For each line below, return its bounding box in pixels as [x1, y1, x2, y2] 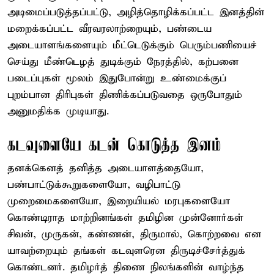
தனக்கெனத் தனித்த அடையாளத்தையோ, [7, 161, 204, 175]
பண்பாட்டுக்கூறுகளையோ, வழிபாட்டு [7, 178, 180, 191]
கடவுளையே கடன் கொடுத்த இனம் [7, 136, 221, 155]
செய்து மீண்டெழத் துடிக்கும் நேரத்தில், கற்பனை [7, 55, 239, 68]
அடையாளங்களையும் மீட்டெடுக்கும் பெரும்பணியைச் [7, 39, 257, 52]
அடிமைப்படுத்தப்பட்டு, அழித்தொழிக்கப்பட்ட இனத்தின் [7, 6, 264, 19]
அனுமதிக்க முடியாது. [7, 105, 109, 118]
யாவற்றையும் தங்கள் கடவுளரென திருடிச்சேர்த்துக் [7, 244, 245, 257]
